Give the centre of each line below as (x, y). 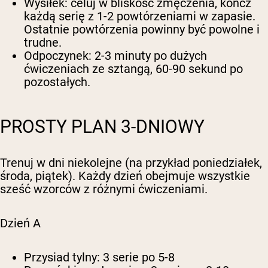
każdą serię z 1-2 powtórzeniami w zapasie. (140, 16)
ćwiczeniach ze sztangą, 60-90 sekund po (133, 69)
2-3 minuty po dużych (149, 56)
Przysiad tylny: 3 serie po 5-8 (99, 258)
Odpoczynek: (58, 56)
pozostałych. (57, 82)
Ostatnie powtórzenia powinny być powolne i (142, 30)
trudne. (43, 43)
